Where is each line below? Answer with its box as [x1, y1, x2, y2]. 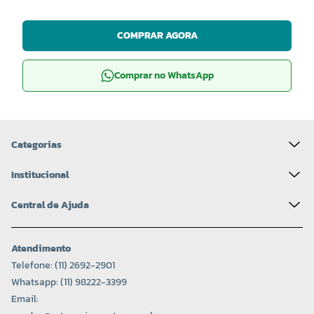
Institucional [11, 167, 69, 182]
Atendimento [11, 241, 71, 257]
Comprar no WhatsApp [114, 68, 214, 83]
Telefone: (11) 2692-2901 [11, 258, 115, 273]
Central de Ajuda [11, 197, 89, 212]
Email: [11, 292, 39, 307]
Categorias [11, 137, 62, 152]
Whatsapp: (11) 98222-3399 [11, 275, 127, 290]
